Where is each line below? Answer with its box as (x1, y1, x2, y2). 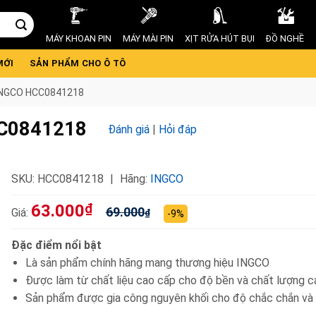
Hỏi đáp (159, 123, 197, 136)
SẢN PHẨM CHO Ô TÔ (29, 58, 126, 68)
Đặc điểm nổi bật (11, 238, 102, 252)
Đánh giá (108, 123, 150, 136)
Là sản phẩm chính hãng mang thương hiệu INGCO (25, 256, 270, 269)
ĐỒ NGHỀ (266, 33, 304, 44)
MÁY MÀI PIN (123, 33, 174, 44)
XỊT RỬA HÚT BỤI (185, 33, 255, 44)
